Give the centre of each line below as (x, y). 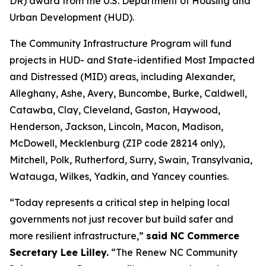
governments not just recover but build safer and (121, 219)
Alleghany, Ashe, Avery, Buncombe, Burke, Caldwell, (128, 93)
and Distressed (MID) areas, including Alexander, (122, 77)
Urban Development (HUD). (73, 17)
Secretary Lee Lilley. (59, 252)
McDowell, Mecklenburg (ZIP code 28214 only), (117, 143)
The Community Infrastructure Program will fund (121, 43)
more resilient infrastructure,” (78, 236)
